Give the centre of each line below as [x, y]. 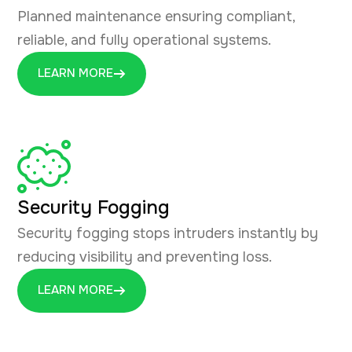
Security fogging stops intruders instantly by [168, 233]
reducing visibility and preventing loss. [145, 257]
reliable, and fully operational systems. [144, 40]
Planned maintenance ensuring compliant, [156, 16]
